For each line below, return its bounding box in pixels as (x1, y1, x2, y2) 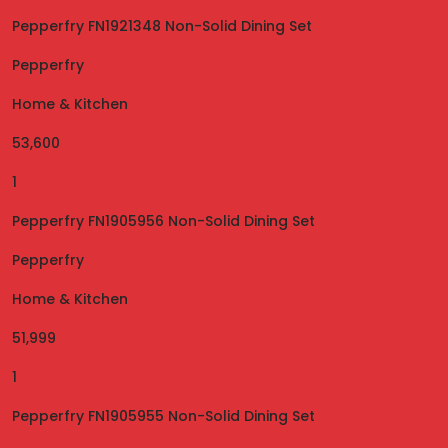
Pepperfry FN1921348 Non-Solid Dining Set (12, 16, 312, 37)
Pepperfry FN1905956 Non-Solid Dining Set (12, 211, 315, 232)
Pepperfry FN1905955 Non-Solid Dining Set (12, 406, 315, 427)
